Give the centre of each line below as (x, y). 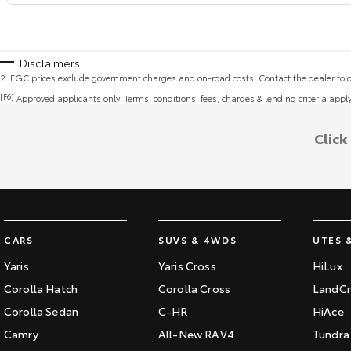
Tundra (331, 334)
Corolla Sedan (42, 311)
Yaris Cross (187, 266)
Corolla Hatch (41, 289)
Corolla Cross (195, 289)
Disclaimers (50, 63)
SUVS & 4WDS (198, 240)
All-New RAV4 (196, 334)
